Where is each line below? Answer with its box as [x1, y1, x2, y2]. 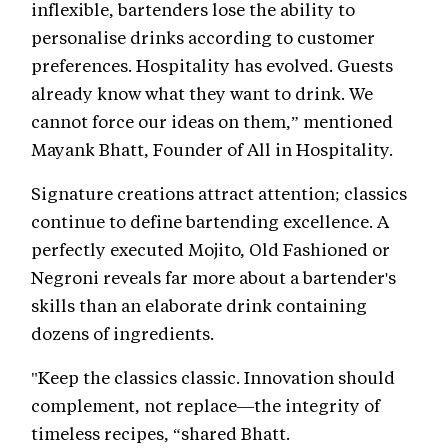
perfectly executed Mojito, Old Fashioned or [31, 238, 390, 261]
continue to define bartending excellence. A [31, 210, 389, 233]
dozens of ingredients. [31, 322, 214, 345]
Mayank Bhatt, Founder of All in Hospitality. [31, 138, 393, 161]
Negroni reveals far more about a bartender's [31, 266, 396, 289]
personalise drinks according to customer [31, 26, 375, 49]
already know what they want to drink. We [31, 82, 373, 105]
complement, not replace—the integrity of [31, 394, 380, 417]
